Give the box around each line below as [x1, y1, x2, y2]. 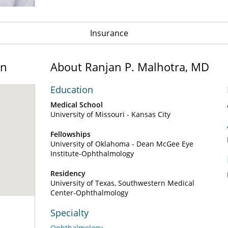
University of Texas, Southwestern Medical [50, 178, 194, 188]
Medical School [50, 100, 103, 109]
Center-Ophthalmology [50, 188, 128, 197]
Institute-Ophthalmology [50, 149, 134, 158]
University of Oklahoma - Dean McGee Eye [50, 139, 193, 149]
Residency [50, 168, 85, 178]
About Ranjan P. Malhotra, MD [50, 59, 209, 74]
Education [50, 83, 93, 96]
